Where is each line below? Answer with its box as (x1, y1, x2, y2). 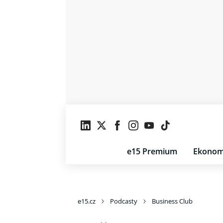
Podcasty (110, 197, 137, 206)
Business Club (152, 197, 193, 206)
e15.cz (78, 197, 96, 206)
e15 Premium (127, 146, 177, 157)
